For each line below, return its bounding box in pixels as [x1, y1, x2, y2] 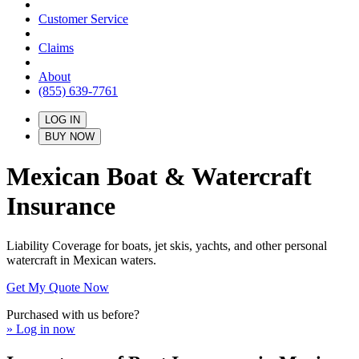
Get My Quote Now [6, 280, 109, 294]
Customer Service [38, 12, 128, 26]
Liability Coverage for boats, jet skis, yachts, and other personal [6, 238, 327, 252]
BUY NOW [45, 131, 95, 143]
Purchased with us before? [6, 307, 139, 321]
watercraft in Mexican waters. [6, 252, 156, 267]
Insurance [6, 192, 115, 221]
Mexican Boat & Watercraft [6, 162, 312, 192]
